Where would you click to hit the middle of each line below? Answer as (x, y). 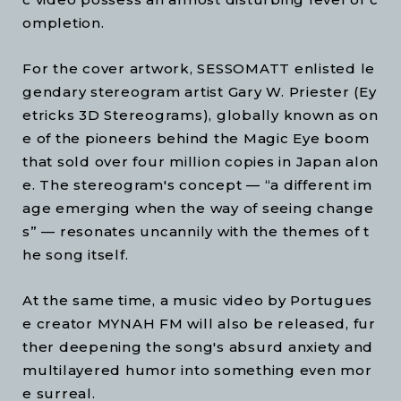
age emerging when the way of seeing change (198, 209)
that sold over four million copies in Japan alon (200, 162)
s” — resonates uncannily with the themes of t (196, 232)
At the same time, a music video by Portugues (197, 301)
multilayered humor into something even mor (197, 371)
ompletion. (64, 23)
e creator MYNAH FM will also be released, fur (199, 324)
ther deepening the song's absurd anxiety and (200, 347)
